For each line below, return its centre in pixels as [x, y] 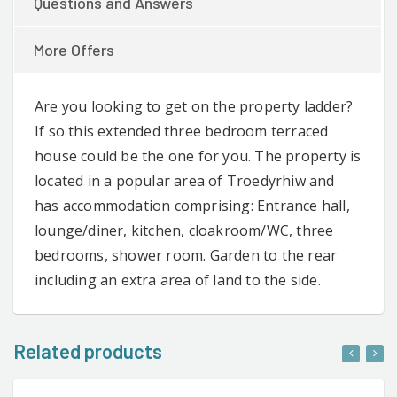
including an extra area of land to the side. [178, 280]
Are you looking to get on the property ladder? [194, 106]
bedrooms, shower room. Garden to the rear [186, 255]
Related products [88, 350]
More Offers [74, 49]
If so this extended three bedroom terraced [182, 131]
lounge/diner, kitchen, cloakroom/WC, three [184, 230]
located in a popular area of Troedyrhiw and [185, 180]
